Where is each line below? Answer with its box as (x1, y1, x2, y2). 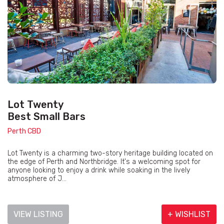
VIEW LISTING (13, 209, 63, 219)
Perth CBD (7, 127, 41, 136)
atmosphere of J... (7, 174, 66, 183)
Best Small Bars (7, 110, 85, 123)
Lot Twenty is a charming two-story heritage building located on (7, 149, 213, 158)
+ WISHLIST (167, 209, 210, 219)
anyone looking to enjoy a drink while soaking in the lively (7, 166, 190, 175)
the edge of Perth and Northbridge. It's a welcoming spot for (7, 157, 200, 166)
